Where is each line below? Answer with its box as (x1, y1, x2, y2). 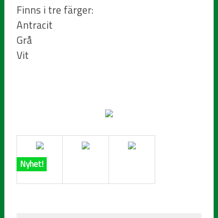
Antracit (17, 17, 53, 33)
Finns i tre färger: (17, 2, 94, 18)
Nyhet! (20, 158, 44, 171)
